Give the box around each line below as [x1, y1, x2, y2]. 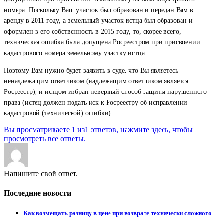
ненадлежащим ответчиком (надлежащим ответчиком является [4, 77, 188, 85]
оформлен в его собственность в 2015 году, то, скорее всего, [4, 28, 181, 36]
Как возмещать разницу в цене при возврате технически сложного [23, 209, 212, 217]
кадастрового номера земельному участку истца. [4, 49, 146, 57]
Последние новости [4, 188, 71, 197]
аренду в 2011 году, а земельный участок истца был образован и [4, 17, 193, 25]
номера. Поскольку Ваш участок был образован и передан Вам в [4, 6, 193, 14]
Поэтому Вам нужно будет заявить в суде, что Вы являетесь [4, 67, 178, 74]
